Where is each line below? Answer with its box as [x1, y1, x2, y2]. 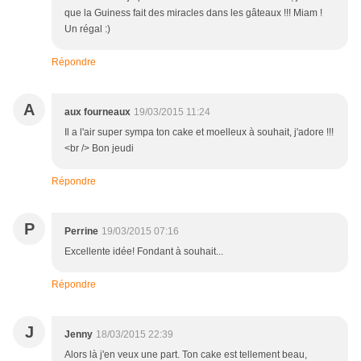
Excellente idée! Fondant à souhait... [64, 246, 223, 258]
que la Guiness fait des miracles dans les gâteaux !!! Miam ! [64, 7, 322, 19]
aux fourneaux [64, 106, 131, 118]
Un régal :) [64, 23, 110, 35]
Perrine [64, 226, 98, 238]
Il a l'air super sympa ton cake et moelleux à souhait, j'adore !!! [64, 127, 334, 139]
